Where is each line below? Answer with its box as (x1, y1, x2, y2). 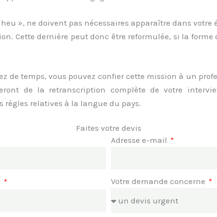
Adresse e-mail (111, 135, 169, 145)
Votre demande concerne (111, 176, 207, 186)
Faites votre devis (76, 123, 141, 133)
